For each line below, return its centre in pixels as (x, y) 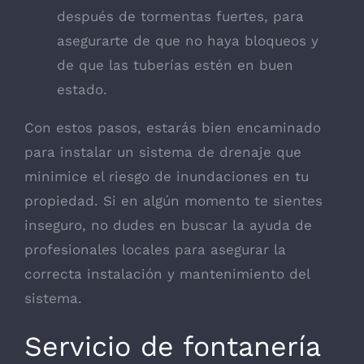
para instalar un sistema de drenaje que (163, 152)
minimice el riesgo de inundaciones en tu (167, 177)
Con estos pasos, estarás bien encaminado (173, 128)
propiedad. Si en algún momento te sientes (173, 201)
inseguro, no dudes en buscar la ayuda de (168, 225)
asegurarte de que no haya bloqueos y (188, 41)
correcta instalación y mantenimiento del (167, 274)
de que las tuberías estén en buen (175, 65)
